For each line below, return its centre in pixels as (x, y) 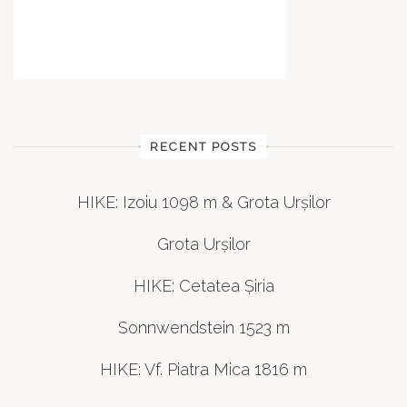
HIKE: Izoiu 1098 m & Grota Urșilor (203, 202)
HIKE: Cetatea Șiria (203, 285)
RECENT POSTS (203, 146)
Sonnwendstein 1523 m (203, 327)
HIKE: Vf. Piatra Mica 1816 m (203, 369)
